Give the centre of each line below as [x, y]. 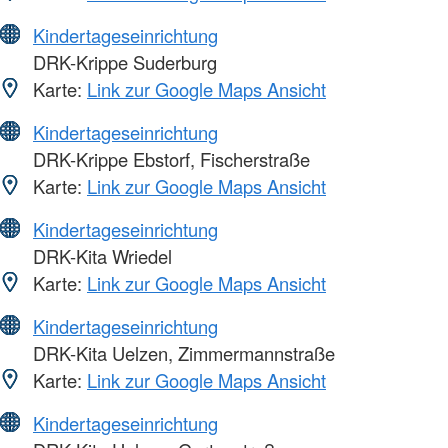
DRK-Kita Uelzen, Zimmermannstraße [181, 353]
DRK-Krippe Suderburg [122, 62]
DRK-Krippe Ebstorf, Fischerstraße [169, 159]
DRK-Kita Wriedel [100, 256]
